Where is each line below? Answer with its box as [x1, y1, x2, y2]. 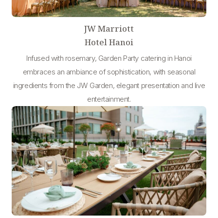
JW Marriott [84, 22, 134, 34]
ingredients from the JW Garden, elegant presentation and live [13, 80, 205, 90]
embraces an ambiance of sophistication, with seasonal [22, 67, 196, 76]
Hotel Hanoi [85, 36, 133, 48]
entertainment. [87, 94, 131, 104]
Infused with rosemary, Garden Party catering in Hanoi [26, 53, 192, 63]
